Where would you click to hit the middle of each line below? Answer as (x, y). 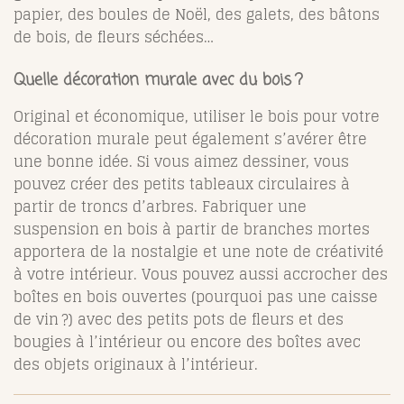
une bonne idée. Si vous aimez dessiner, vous (181, 162)
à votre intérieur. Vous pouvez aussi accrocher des (201, 275)
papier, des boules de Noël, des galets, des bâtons (197, 15)
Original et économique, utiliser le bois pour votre (197, 117)
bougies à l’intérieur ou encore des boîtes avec (187, 342)
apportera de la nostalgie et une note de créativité (198, 252)
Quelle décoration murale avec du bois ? (158, 81)
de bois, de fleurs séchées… (114, 37)
